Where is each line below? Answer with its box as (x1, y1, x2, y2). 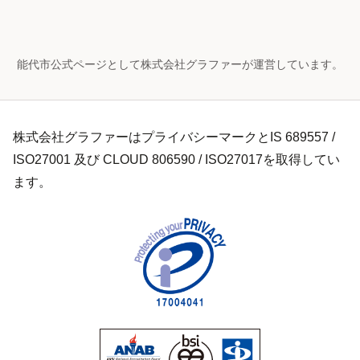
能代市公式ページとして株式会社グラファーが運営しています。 (17, 57, 343, 71)
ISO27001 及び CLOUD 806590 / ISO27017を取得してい (13, 152, 340, 166)
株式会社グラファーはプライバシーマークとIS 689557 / (13, 129, 335, 144)
